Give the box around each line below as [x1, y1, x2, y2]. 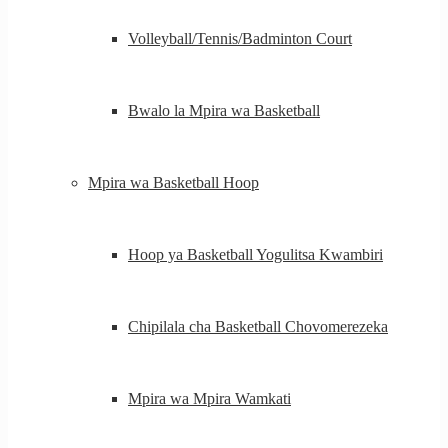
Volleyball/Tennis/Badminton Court [128, 30, 352, 47]
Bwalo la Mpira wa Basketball [128, 102, 320, 119]
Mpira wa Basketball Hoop [88, 174, 259, 191]
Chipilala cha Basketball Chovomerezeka [128, 318, 388, 335]
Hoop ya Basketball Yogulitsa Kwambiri [128, 246, 383, 263]
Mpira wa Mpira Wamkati [128, 390, 291, 407]
